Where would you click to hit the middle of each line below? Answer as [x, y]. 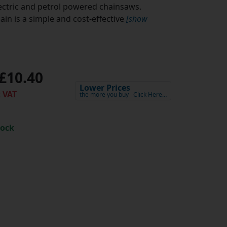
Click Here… [150, 95]
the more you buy [104, 95]
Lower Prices [105, 88]
